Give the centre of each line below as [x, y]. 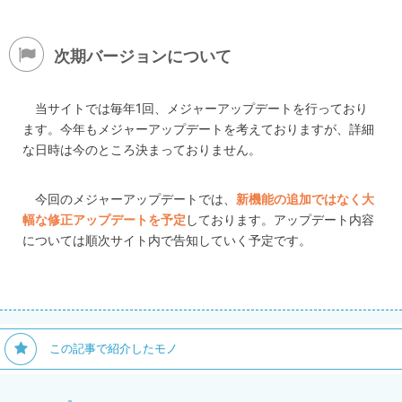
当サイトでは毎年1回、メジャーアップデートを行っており [202, 108]
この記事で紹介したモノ [114, 349]
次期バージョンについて [143, 56]
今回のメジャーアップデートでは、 [136, 199]
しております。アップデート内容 [280, 219]
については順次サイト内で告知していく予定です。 [167, 240]
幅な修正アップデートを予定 [104, 219]
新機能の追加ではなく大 [306, 199]
